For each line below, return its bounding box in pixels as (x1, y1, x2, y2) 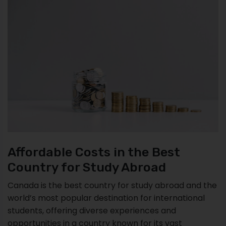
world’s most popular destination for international (8, 192, 205, 204)
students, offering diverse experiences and (8, 204, 176, 216)
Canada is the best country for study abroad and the (8, 179, 217, 191)
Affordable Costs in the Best (8, 144, 180, 159)
